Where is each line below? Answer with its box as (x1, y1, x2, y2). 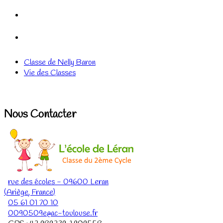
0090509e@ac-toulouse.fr (8, 208, 98, 219)
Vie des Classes (24, 68, 76, 79)
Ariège (6, 187, 28, 198)
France (32, 187, 53, 198)
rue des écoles (8, 177, 55, 188)
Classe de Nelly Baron (24, 57, 96, 68)
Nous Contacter (4, 107, 77, 122)
